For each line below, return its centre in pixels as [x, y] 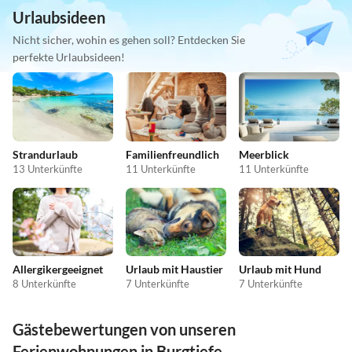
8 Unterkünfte [44, 284]
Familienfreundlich [172, 154]
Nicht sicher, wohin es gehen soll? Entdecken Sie [129, 40]
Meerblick [264, 154]
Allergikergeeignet [58, 269]
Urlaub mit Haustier [174, 269]
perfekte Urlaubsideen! [69, 57]
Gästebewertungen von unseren [124, 330]
